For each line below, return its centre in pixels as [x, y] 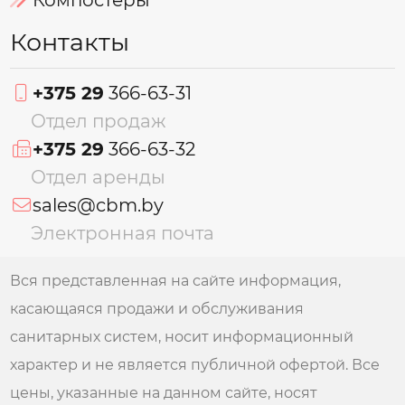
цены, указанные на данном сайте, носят [164, 393]
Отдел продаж [98, 120]
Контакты [70, 42]
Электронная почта [122, 232]
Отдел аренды [98, 176]
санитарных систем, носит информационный [182, 337]
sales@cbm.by [98, 204]
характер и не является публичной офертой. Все [195, 365]
